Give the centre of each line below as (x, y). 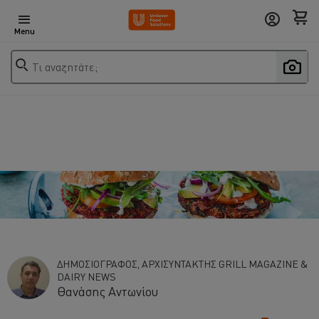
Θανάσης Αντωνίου (108, 291)
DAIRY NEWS (87, 276)
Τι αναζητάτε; (65, 67)
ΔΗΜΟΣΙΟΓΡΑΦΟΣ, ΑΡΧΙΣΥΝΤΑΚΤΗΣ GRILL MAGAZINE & (182, 263)
